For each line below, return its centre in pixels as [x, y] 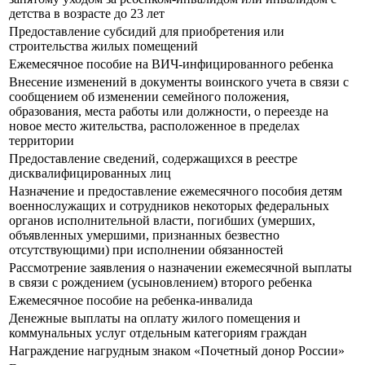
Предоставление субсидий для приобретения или [147, 32]
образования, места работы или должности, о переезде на [169, 112]
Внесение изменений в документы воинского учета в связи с [179, 82]
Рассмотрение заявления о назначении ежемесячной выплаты [180, 268]
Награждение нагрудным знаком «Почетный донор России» [177, 351]
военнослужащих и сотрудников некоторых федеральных [169, 206]
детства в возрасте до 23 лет [88, 14]
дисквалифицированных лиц [92, 174]
